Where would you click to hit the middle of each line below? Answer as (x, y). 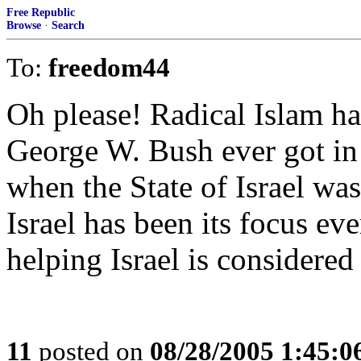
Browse (24, 25)
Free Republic (41, 12)
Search (68, 25)
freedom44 (109, 67)
